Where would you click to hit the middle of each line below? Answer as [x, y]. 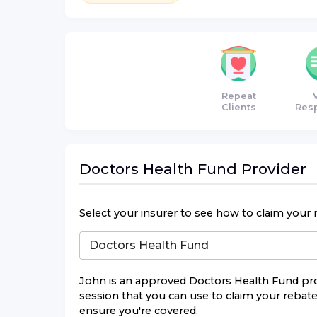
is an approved [148, 281]
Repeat [238, 96]
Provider [272, 169]
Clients [238, 108]
